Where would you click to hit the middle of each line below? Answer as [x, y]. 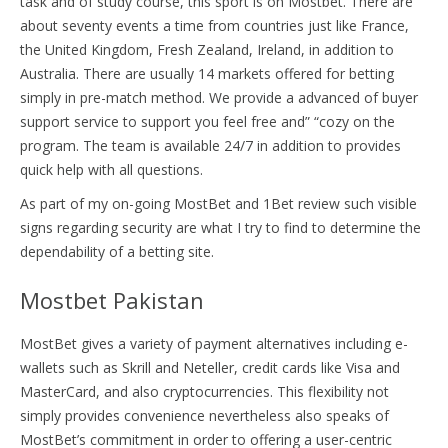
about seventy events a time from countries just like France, [214, 25]
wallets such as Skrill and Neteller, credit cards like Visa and [210, 367]
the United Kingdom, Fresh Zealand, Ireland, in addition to [207, 49]
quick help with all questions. [111, 169]
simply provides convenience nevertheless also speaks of [204, 415]
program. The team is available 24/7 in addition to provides [210, 145]
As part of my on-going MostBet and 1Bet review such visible [218, 203]
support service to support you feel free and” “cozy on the [207, 121]
